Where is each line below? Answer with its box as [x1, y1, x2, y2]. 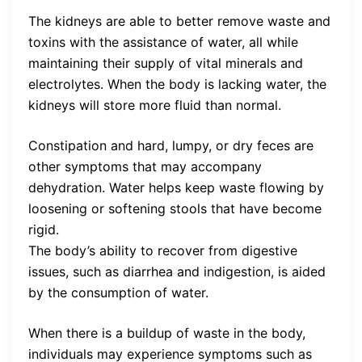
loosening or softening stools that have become [28, 200, 322, 217]
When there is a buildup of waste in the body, [28, 325, 305, 342]
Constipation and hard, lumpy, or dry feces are [28, 137, 314, 154]
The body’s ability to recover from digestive [28, 242, 297, 259]
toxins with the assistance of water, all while [28, 34, 298, 51]
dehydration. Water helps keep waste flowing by [28, 179, 324, 196]
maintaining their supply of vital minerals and [28, 55, 303, 72]
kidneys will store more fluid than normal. [28, 97, 281, 114]
